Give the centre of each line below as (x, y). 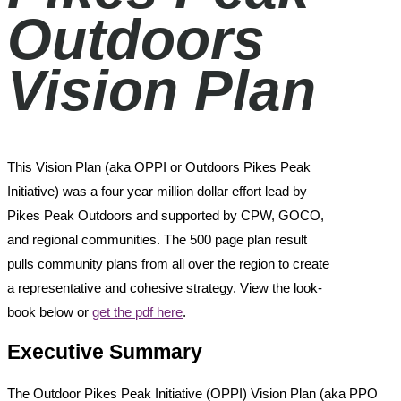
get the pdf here (137, 311)
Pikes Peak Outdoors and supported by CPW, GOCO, (166, 215)
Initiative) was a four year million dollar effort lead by (157, 191)
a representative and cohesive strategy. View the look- (165, 287)
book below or (50, 311)
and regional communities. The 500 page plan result (157, 239)
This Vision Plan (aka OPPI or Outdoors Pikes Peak (159, 166)
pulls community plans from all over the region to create (168, 263)
